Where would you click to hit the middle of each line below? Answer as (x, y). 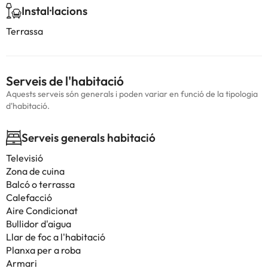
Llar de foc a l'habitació (56, 237)
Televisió (25, 158)
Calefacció (29, 197)
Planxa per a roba (43, 250)
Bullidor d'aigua (39, 224)
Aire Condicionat (42, 211)
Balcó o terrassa (40, 184)
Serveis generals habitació (89, 138)
